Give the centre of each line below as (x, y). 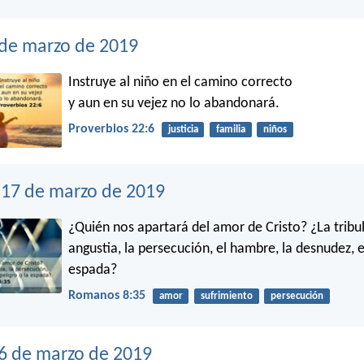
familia (230, 129)
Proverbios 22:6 (111, 129)
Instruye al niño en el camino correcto (180, 82)
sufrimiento (226, 296)
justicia (183, 129)
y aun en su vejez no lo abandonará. (174, 103)
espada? (93, 270)
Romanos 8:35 (107, 295)
